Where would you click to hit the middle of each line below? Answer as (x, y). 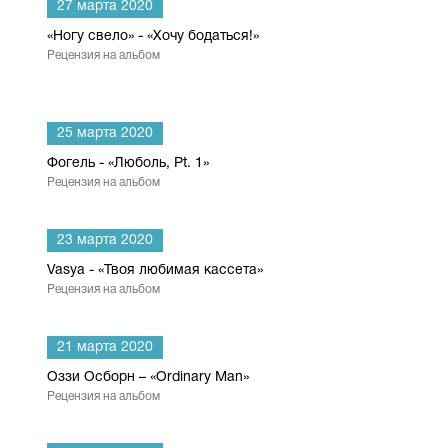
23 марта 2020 (105, 240)
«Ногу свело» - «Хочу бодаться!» (153, 36)
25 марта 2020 (105, 133)
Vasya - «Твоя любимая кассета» (155, 270)
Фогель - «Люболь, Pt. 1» (128, 163)
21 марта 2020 (105, 347)
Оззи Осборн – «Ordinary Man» (148, 377)
